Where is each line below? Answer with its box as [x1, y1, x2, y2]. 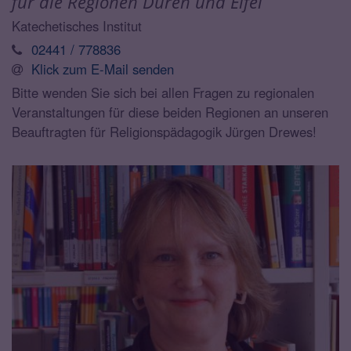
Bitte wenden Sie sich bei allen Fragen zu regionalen [12, 82, 314, 102]
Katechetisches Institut [12, 16, 142, 35]
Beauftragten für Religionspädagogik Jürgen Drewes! [12, 121, 317, 141]
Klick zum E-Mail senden [31, 59, 174, 78]
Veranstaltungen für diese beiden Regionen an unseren [12, 102, 328, 121]
